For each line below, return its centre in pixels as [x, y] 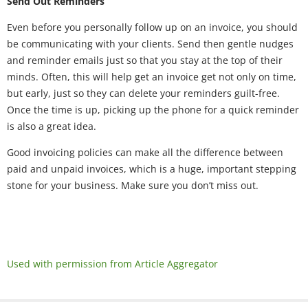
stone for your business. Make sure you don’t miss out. [133, 185]
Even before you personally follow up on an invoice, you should [152, 27]
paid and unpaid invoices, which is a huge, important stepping [152, 169]
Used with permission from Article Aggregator [112, 264]
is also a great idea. [52, 126]
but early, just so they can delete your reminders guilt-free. [143, 93]
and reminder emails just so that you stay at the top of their [145, 60]
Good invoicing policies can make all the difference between [145, 152]
